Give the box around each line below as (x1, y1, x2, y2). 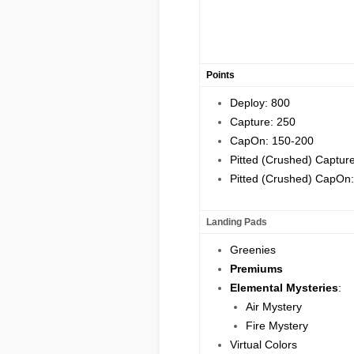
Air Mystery (246, 300, 302, 313)
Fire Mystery (246, 319, 308, 332)
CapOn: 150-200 (230, 134, 314, 147)
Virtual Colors (230, 338, 297, 351)
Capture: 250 (230, 115, 296, 128)
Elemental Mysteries (230, 281, 338, 294)
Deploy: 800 (230, 96, 290, 109)
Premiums (230, 262, 283, 275)
